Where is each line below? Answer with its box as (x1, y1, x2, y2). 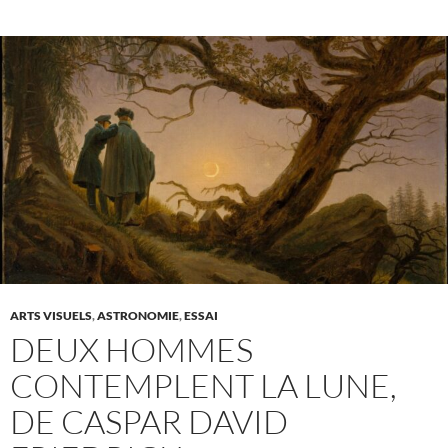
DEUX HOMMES (10, 329, 253, 371)
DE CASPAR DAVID (10, 401, 288, 443)
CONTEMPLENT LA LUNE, (10, 365, 397, 407)
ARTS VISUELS (10, 308, 92, 324)
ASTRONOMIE (97, 308, 179, 324)
